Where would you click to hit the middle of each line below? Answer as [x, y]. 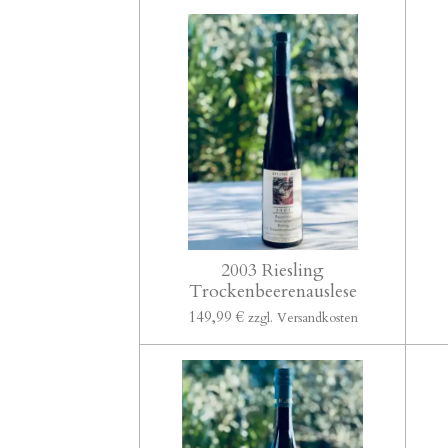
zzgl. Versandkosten [302, 317]
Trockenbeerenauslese [272, 291]
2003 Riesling [273, 270]
